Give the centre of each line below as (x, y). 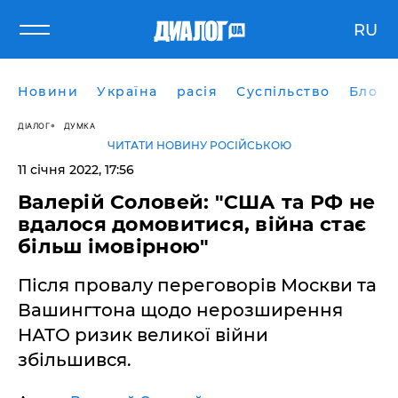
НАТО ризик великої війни (143, 335)
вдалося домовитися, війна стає (192, 224)
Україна (127, 92)
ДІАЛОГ (34, 125)
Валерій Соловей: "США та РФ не (197, 202)
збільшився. (75, 360)
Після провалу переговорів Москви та (197, 285)
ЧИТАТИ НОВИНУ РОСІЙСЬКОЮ (199, 145)
